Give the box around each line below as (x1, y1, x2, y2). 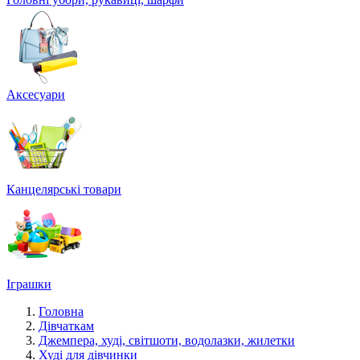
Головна (39, 305, 84, 318)
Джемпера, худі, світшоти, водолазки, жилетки (39, 333, 295, 347)
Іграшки (6, 277, 51, 291)
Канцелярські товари (6, 182, 121, 196)
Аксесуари (6, 88, 65, 101)
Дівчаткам (39, 319, 94, 333)
